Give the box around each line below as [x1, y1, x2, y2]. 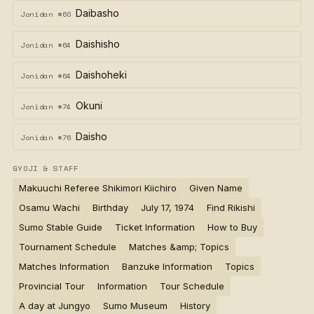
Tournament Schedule [19, 241, 116, 252]
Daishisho [75, 38, 120, 50]
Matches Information [19, 261, 109, 272]
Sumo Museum [103, 300, 168, 311]
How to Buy [207, 221, 257, 233]
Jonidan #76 [20, 132, 71, 143]
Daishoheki [75, 69, 127, 81]
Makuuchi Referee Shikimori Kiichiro [19, 182, 177, 193]
